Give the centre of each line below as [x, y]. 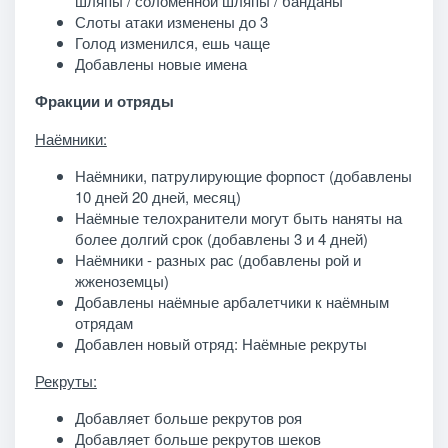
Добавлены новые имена [160, 63]
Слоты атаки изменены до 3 [171, 21]
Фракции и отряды [104, 100]
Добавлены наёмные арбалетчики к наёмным [231, 301]
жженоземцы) [121, 280]
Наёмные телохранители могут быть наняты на [238, 217]
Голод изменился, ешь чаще [172, 42]
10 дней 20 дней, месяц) [157, 196]
